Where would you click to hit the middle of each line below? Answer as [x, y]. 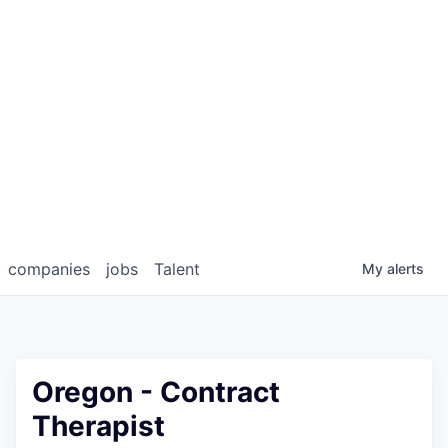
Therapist [98, 426]
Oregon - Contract [156, 392]
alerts [405, 269]
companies [49, 269]
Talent [177, 269]
